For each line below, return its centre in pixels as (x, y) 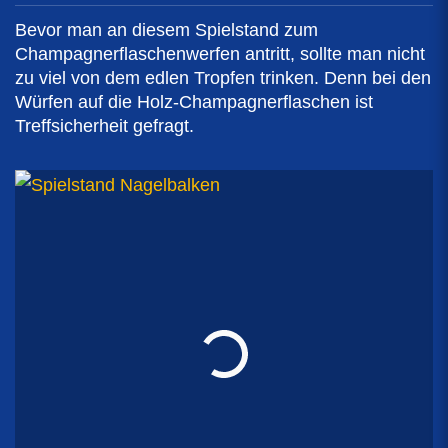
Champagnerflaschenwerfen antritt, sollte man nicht (220, 53)
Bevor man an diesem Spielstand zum (166, 29)
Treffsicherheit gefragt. (104, 125)
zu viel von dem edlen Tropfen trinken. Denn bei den (223, 77)
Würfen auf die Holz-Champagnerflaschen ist (194, 101)
